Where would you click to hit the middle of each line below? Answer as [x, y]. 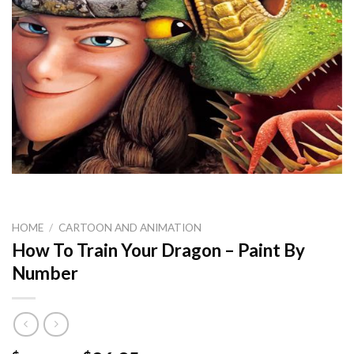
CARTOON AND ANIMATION [130, 227]
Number [45, 273]
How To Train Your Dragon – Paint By [158, 250]
